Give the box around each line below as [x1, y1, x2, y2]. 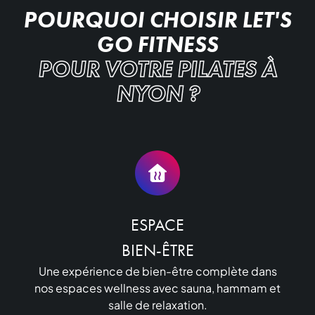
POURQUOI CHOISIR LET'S [23, 5, 292, 33]
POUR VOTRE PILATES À [38, 54, 277, 82]
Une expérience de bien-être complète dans [38, 263, 277, 278]
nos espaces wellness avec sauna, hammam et [34, 280, 281, 295]
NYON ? [115, 79, 200, 107]
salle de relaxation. [108, 297, 207, 312]
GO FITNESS [96, 30, 219, 58]
